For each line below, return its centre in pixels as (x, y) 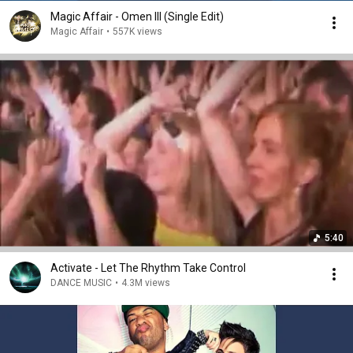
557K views (137, 32)
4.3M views (146, 283)
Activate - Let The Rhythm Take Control (148, 268)
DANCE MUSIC (81, 283)
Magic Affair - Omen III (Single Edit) (137, 17)
